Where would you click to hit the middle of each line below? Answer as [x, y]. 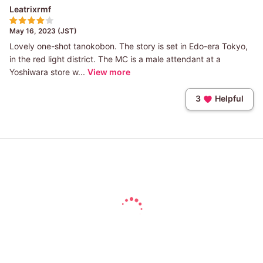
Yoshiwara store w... [47, 72]
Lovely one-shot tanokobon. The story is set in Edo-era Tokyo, [129, 46]
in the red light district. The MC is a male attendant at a [115, 59]
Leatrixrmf [30, 9]
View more [109, 72]
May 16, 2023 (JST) [43, 31]
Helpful [229, 99]
